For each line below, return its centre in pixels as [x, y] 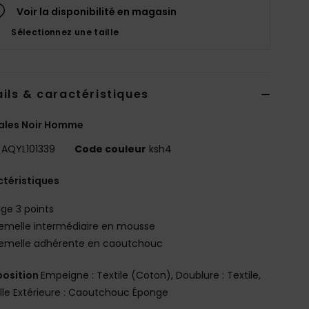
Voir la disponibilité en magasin [97, 11]
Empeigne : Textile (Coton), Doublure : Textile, [151, 275]
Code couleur [111, 149]
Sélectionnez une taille [65, 32]
